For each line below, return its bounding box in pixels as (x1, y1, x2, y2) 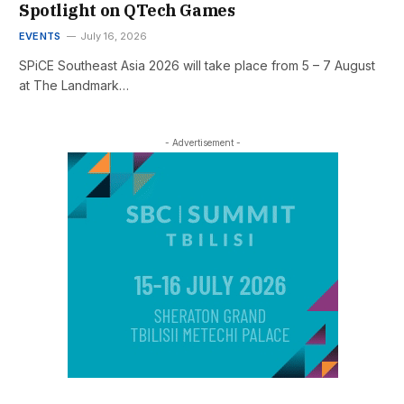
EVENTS (19, 30, 61, 43)
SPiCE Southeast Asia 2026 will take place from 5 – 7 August (19, 58, 375, 74)
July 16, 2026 (80, 30, 148, 43)
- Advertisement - (164, 137, 241, 149)
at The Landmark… (19, 78, 129, 94)
